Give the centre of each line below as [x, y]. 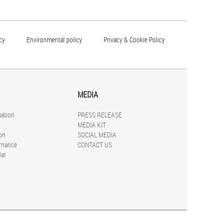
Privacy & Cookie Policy [134, 40]
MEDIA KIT [92, 125]
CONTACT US [95, 145]
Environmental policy [54, 40]
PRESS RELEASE [100, 115]
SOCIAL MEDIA [97, 135]
